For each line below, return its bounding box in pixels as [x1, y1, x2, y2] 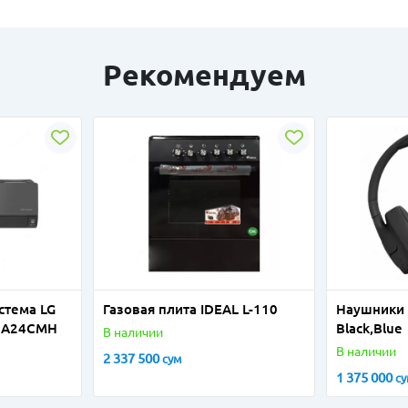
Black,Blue [336, 320, 403, 336]
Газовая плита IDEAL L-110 [102, 301, 278, 317]
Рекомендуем [102, 57, 306, 91]
